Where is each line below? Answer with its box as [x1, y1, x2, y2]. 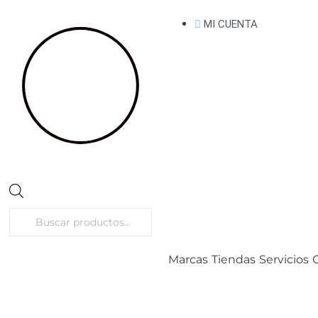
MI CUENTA [203, 18, 258, 31]
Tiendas [211, 252, 256, 266]
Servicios [259, 252, 309, 266]
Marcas [168, 252, 208, 266]
